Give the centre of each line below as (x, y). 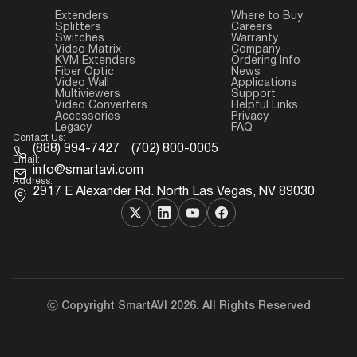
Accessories (87, 117)
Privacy (249, 117)
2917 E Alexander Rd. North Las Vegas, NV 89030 (174, 192)
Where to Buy (267, 16)
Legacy (73, 128)
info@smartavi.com (88, 171)
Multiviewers (87, 94)
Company (255, 50)
